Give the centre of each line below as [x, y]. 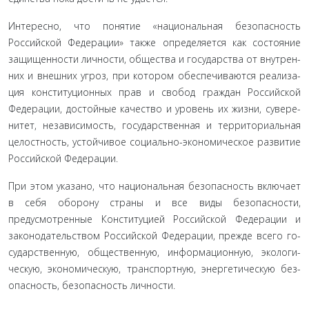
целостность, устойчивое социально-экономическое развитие [154, 142]
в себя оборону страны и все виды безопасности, [154, 202]
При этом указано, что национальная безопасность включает [154, 186]
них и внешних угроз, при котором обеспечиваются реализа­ [154, 76]
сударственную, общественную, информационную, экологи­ [154, 252]
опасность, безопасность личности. [92, 285]
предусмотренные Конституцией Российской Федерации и [154, 219]
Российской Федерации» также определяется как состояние [154, 42]
